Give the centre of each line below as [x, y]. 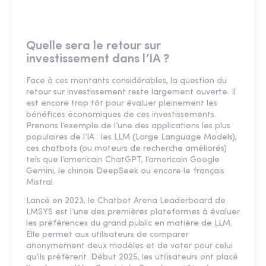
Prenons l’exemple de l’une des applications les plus [128, 126]
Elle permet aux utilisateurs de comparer [107, 235]
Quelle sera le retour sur [94, 46]
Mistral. [40, 183]
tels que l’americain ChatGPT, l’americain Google [123, 160]
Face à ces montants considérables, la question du [126, 81]
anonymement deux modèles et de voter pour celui [129, 246]
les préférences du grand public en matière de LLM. [129, 224]
